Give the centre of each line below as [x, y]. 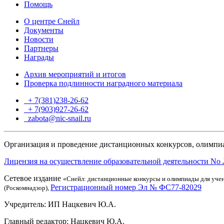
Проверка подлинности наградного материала [103, 83]
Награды [39, 57]
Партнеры [41, 48]
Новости [39, 39]
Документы [44, 30]
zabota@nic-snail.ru [58, 118]
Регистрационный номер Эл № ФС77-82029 [126, 187]
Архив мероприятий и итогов [75, 74]
